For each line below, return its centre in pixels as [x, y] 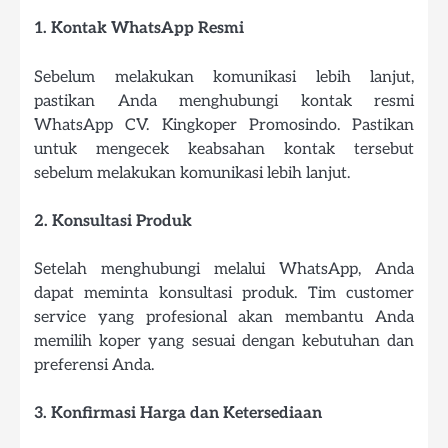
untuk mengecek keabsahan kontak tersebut [224, 148]
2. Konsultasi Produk [113, 220]
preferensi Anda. [94, 364]
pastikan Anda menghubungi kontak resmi [224, 100]
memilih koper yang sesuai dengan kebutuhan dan [224, 340]
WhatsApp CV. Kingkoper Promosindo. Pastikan [224, 124]
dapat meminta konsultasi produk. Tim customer [224, 292]
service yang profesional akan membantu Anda [224, 316]
